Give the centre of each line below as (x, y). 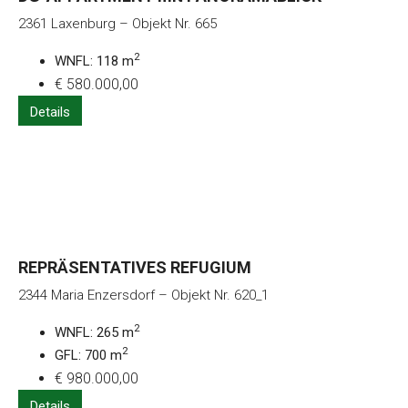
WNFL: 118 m (94, 61)
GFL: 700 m (88, 355)
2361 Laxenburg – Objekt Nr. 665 (117, 23)
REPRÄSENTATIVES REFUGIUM (135, 267)
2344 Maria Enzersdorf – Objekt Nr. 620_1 (143, 295)
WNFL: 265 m (94, 332)
